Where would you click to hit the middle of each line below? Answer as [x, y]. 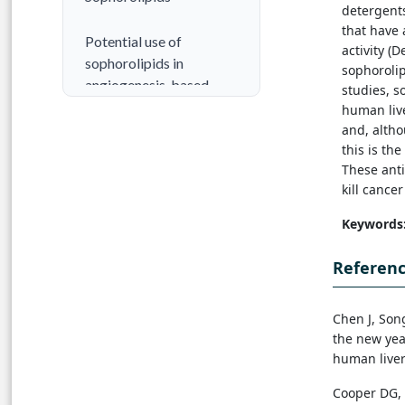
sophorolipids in [134, 63]
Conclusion [119, 152]
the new [359, 338]
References [120, 197]
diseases [111, 107]
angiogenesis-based [147, 85]
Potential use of [133, 42]
